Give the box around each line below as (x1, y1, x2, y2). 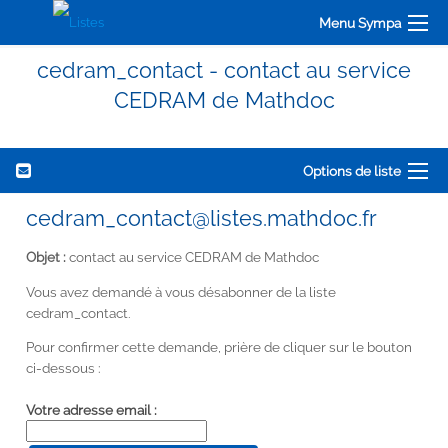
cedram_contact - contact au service (37, 58, 411, 83)
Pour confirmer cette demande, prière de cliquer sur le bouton (26, 339, 412, 356)
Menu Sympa (319, 14, 401, 31)
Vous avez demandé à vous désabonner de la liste (26, 283, 336, 300)
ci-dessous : (26, 360, 101, 377)
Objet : (26, 249, 66, 265)
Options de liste (303, 162, 401, 179)
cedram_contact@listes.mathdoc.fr (26, 205, 377, 231)
